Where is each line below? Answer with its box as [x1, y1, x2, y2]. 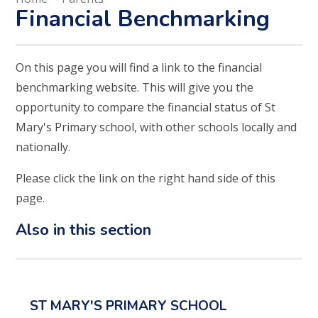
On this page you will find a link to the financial [16, 60, 263, 76]
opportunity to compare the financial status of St [16, 99, 276, 116]
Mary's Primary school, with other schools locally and [16, 119, 297, 136]
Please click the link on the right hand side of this [16, 170, 276, 187]
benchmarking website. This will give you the [16, 79, 254, 96]
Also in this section [16, 219, 152, 241]
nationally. [16, 139, 74, 155]
